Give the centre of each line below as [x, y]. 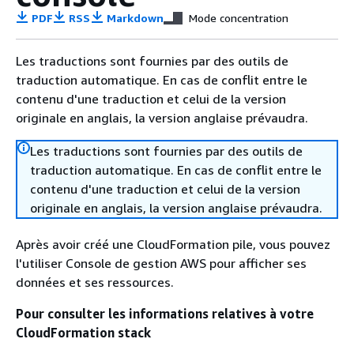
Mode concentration [239, 18]
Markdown [134, 18]
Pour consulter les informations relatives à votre [165, 314]
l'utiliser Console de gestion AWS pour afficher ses [161, 263]
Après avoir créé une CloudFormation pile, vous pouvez [173, 244]
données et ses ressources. [95, 282]
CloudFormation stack [83, 333]
